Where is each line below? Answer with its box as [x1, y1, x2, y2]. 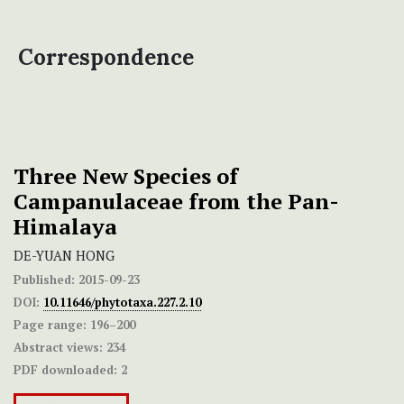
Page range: [14, 317, 87, 334]
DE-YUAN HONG [14, 247, 115, 265]
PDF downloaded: [14, 362, 117, 379]
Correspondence [18, 43, 194, 72]
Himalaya [14, 212, 117, 242]
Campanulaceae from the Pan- [14, 187, 339, 216]
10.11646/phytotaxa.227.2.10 [43, 294, 201, 311]
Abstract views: [14, 339, 103, 356]
